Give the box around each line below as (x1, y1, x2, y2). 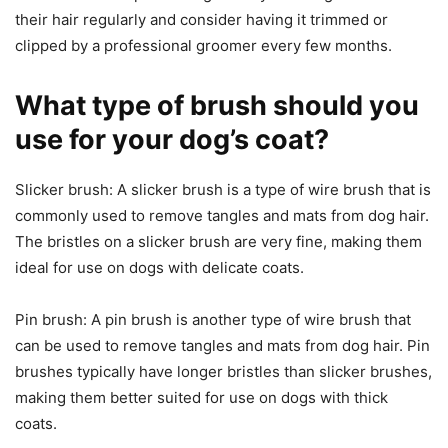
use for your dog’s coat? (15, 123, 329, 157)
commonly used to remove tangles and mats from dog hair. (15, 206, 429, 226)
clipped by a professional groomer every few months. (15, 36, 392, 56)
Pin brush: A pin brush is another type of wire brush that (15, 310, 411, 330)
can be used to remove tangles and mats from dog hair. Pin (15, 336, 430, 356)
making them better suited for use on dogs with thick (15, 388, 388, 408)
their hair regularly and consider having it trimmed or (15, 10, 388, 30)
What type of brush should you (15, 89, 419, 123)
